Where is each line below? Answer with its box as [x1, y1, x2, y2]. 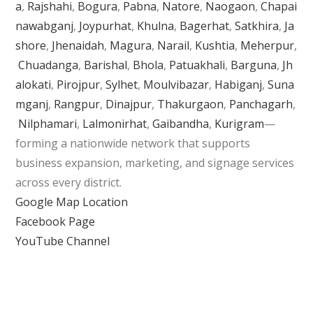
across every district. [15, 174, 122, 190]
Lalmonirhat [82, 115, 147, 131]
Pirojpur [57, 76, 101, 92]
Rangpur [54, 96, 101, 112]
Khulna [137, 17, 175, 34]
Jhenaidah [52, 37, 105, 53]
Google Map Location [15, 194, 129, 210]
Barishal [84, 57, 128, 73]
